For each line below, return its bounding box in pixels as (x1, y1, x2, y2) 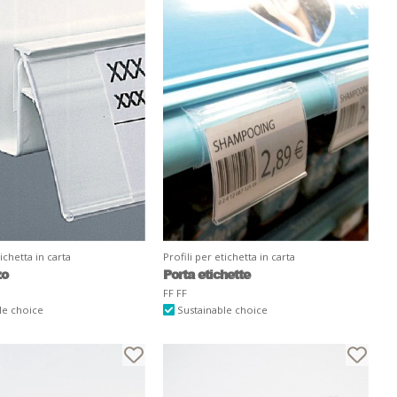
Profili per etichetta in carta (162, 249, 295, 263)
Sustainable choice (174, 302, 268, 316)
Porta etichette (162, 264, 250, 283)
